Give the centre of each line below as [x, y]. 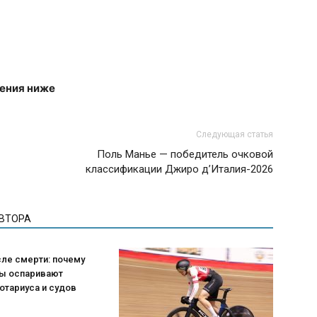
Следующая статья [235, 134]
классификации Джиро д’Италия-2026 [179, 169]
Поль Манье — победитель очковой [185, 154]
